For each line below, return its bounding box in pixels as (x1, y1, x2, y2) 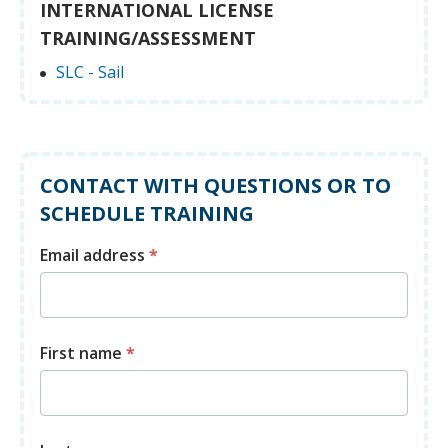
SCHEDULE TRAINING (40, 200, 254, 228)
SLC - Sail (56, 61, 124, 84)
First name (40, 342, 126, 365)
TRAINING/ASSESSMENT (40, 26, 256, 51)
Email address (40, 244, 149, 267)
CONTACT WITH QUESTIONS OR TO (40, 172, 391, 200)
